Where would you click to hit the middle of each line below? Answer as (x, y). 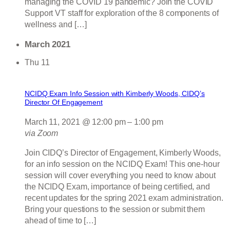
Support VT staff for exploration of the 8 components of (122, 13)
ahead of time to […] (61, 221)
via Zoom (42, 133)
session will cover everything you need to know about (120, 176)
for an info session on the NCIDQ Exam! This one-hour (122, 164)
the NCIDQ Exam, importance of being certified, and (117, 187)
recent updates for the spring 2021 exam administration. (124, 198)
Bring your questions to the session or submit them (115, 209)
